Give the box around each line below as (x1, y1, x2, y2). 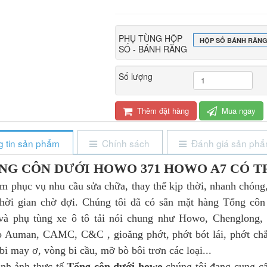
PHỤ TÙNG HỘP (118, 32, 182, 44)
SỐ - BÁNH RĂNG (118, 42, 187, 55)
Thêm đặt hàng (134, 104, 189, 116)
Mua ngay (219, 104, 256, 116)
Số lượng (118, 70, 153, 82)
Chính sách (101, 136, 150, 150)
